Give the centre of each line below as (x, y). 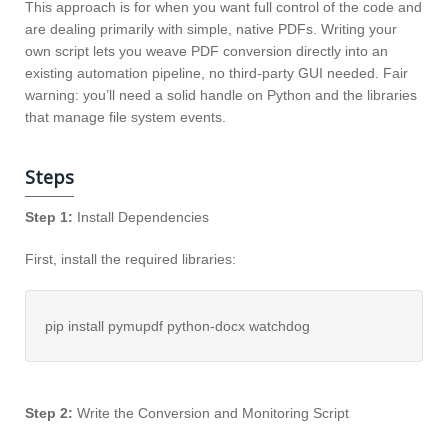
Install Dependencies (141, 217)
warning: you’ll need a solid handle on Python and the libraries (221, 95)
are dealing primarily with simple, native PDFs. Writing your (211, 29)
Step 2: (49, 413)
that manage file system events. (125, 117)
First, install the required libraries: (130, 259)
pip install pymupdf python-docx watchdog (177, 326)
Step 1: (49, 217)
